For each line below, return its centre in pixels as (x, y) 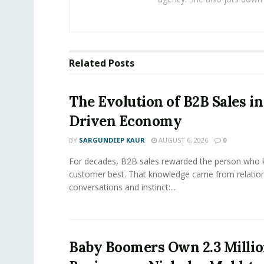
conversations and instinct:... (122, 187)
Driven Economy (126, 121)
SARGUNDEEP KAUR (112, 140)
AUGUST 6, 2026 (182, 140)
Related (88, 63)
